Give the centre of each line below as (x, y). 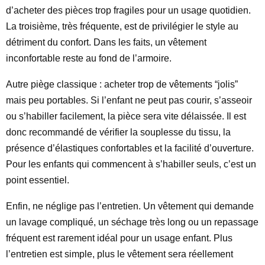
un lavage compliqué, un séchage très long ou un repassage (132, 222)
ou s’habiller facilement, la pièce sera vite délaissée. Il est (126, 116)
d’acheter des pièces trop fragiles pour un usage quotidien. (128, 10)
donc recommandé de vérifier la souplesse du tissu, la (118, 132)
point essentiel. (38, 180)
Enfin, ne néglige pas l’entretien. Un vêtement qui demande (130, 206)
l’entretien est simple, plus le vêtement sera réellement (119, 254)
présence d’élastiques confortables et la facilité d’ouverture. (130, 148)
